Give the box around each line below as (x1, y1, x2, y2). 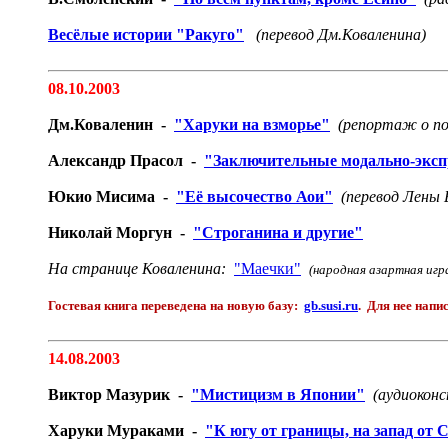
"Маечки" (234, 260, 301, 277)
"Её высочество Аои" (176, 188, 333, 205)
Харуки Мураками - (48, 422, 205, 439)
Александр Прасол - (48, 152, 204, 169)
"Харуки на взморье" (174, 116, 330, 133)
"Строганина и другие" (193, 224, 363, 241)
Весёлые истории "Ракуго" (48, 26, 244, 43)
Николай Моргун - (48, 224, 193, 241)
